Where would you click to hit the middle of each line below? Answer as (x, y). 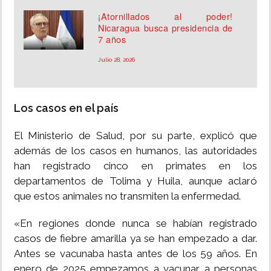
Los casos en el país (66, 108)
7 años (112, 39)
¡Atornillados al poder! (165, 16)
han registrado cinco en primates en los (135, 166)
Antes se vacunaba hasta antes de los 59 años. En (135, 254)
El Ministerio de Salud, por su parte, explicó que (135, 136)
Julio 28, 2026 (117, 60)
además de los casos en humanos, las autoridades (135, 151)
